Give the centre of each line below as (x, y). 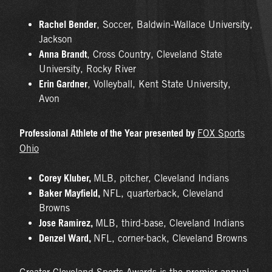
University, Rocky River (87, 69)
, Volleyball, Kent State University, (159, 84)
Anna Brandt (63, 54)
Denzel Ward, (66, 238)
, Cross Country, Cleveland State (155, 54)
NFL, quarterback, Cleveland (163, 193)
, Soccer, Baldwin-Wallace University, (175, 24)
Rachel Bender (68, 24)
